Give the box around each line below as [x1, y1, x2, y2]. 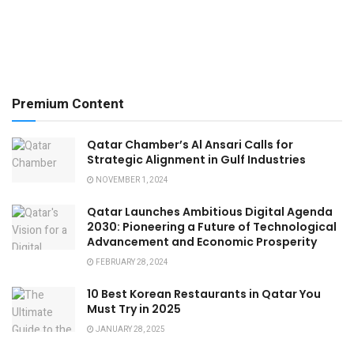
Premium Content [12, 93, 124, 114]
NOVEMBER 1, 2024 [94, 174, 168, 186]
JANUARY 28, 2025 [94, 323, 165, 335]
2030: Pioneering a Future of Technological [87, 218, 337, 235]
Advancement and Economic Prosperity [87, 233, 317, 250]
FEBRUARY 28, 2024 [94, 256, 168, 268]
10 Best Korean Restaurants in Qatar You [87, 285, 321, 302]
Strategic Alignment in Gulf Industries [87, 151, 306, 168]
